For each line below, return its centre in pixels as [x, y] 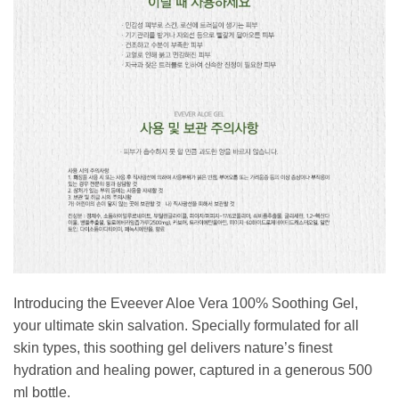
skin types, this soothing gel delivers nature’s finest [173, 347]
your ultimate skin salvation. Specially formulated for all [186, 325]
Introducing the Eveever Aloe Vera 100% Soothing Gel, [186, 303]
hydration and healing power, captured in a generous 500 [193, 370]
